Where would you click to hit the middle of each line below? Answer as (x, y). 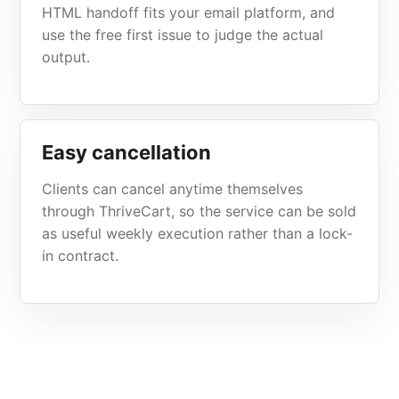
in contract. (81, 256)
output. (66, 57)
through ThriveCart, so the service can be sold (199, 211)
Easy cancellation (127, 152)
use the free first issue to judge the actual (183, 35)
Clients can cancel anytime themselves (173, 189)
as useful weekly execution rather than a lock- (198, 233)
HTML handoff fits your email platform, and (189, 12)
